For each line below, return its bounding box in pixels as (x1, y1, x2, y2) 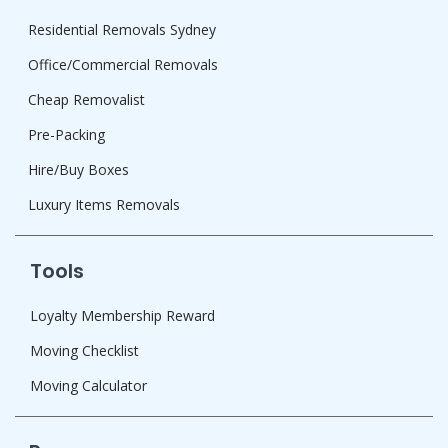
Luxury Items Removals (28, 195, 180, 215)
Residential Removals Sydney (28, 20, 216, 40)
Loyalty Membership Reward (30, 306, 215, 326)
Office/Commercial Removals (28, 55, 218, 75)
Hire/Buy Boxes (28, 160, 129, 180)
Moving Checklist (30, 341, 139, 361)
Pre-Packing (28, 125, 105, 145)
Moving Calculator (30, 376, 147, 396)
